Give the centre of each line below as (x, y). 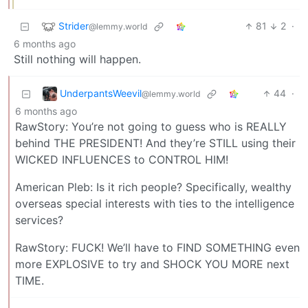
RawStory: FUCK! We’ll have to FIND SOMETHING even (157, 248)
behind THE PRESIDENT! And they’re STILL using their (155, 143)
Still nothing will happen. (77, 59)
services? (39, 220)
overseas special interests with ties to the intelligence (155, 204)
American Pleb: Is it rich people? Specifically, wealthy (153, 187)
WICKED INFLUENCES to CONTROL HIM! (122, 160)
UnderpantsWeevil (101, 93)
